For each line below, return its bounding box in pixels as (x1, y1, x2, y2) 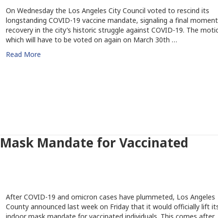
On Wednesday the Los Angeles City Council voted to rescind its (5, 6, 209, 15)
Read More (5, 50, 41, 59)
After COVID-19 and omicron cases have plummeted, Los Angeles (5, 192, 215, 201)
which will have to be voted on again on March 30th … (5, 35, 177, 44)
